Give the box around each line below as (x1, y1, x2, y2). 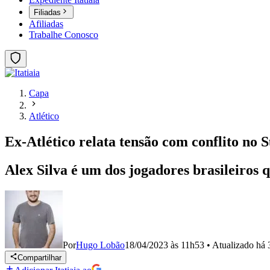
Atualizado (212, 240, 256, 250)
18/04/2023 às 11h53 (125, 240, 204, 250)
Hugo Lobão (76, 240, 125, 250)
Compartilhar (17, 253, 62, 263)
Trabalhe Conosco (29, 30, 98, 40)
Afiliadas (29, 19, 63, 30)
